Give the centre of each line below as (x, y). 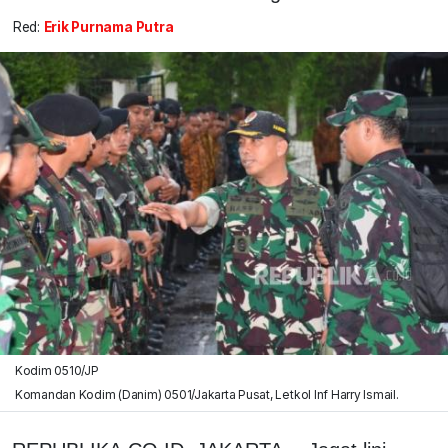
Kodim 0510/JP (56, 370)
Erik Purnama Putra (108, 27)
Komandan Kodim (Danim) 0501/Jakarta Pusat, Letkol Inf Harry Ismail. (206, 394)
